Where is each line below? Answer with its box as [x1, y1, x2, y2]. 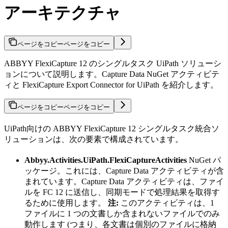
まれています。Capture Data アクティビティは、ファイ [24, 177, 224, 186]
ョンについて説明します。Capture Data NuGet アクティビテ [4, 69, 219, 78]
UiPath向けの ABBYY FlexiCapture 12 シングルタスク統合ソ [4, 124, 219, 133]
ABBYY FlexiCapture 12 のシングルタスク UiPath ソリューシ [4, 59, 221, 68]
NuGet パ [187, 155, 221, 164]
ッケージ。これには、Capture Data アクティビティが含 [24, 166, 224, 175]
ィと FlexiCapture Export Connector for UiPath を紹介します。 [4, 80, 218, 89]
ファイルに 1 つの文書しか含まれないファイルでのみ [24, 209, 220, 218]
